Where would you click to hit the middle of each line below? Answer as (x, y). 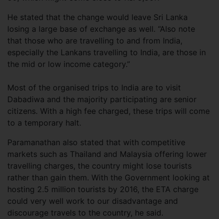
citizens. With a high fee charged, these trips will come (109, 111)
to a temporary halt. (44, 123)
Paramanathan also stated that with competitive (96, 142)
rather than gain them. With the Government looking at (109, 177)
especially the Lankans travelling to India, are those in (107, 52)
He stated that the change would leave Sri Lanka (98, 17)
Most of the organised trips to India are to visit (94, 88)
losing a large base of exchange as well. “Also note (101, 29)
